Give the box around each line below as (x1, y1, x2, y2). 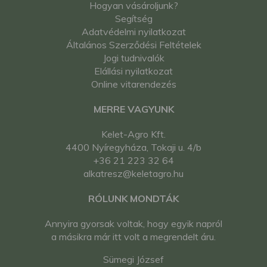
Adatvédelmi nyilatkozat (81, 26, 186, 38)
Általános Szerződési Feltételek (66, 39, 201, 51)
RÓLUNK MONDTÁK (88, 193, 179, 205)
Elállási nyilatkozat (94, 65, 173, 77)
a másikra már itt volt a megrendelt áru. (51, 231, 216, 243)
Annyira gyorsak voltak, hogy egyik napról (45, 218, 222, 230)
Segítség (114, 13, 153, 25)
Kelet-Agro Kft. (101, 128, 166, 141)
